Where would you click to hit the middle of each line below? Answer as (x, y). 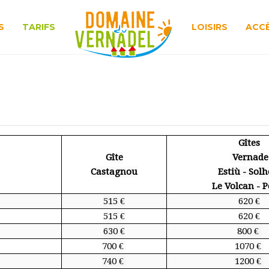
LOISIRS (209, 27)
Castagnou (114, 172)
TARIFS (38, 27)
